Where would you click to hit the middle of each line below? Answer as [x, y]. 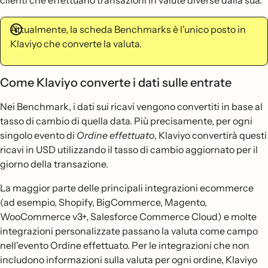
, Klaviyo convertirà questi [211, 135]
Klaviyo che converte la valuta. [76, 44]
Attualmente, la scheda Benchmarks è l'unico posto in [128, 29]
